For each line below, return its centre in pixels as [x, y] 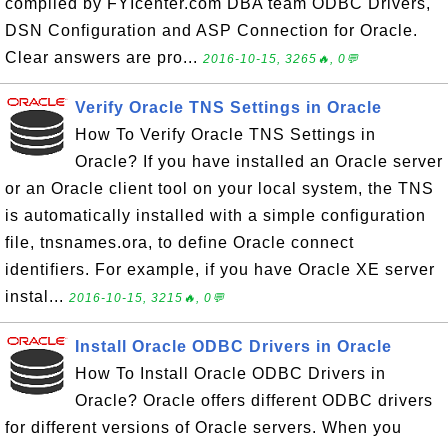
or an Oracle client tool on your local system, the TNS [219, 188]
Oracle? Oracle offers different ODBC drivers [254, 400]
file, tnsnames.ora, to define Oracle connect [179, 242]
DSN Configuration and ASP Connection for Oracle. [211, 30]
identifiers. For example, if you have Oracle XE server [220, 269]
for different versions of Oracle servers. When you [203, 427]
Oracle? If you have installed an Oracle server [259, 161]
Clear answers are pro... [104, 57]
